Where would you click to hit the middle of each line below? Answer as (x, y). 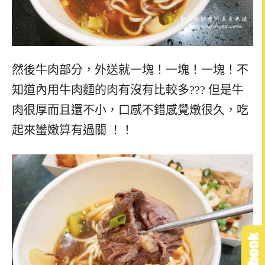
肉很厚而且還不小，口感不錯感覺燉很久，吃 (130, 110)
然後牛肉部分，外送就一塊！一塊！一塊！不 (130, 70)
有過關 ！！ (102, 130)
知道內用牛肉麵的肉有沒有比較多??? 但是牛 (128, 90)
